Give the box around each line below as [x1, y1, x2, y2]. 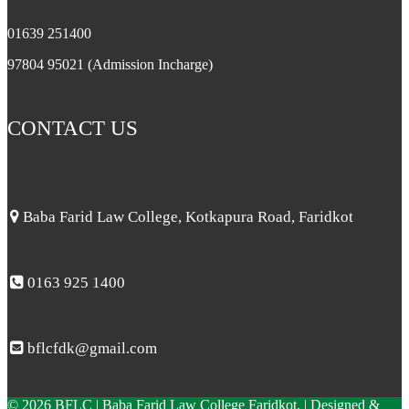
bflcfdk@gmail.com [24, 340, 157, 358]
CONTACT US [7, 116, 138, 140]
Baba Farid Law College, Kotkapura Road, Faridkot [19, 208, 353, 226]
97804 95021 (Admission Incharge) [7, 57, 213, 73]
